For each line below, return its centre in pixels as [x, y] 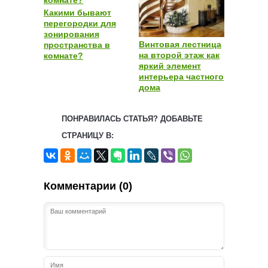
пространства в [77, 45]
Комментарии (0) [88, 186]
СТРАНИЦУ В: [88, 136]
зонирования [71, 34]
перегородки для [80, 24]
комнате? [63, 56]
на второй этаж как [179, 55]
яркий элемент [170, 66]
